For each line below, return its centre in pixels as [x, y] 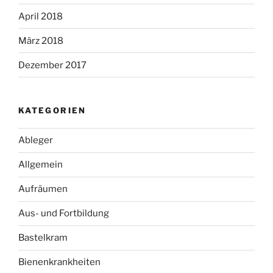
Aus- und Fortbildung [64, 214]
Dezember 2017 [52, 65]
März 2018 [41, 41]
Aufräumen [43, 189]
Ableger [36, 140]
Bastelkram [43, 238]
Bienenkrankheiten [59, 262]
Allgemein [41, 165]
